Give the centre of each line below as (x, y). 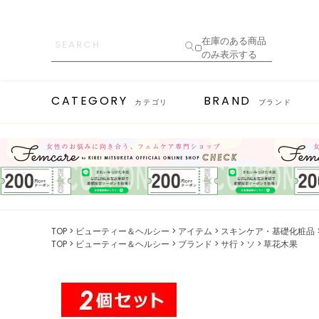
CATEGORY (90, 101)
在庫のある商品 (234, 41)
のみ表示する (229, 54)
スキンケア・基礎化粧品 (268, 231)
